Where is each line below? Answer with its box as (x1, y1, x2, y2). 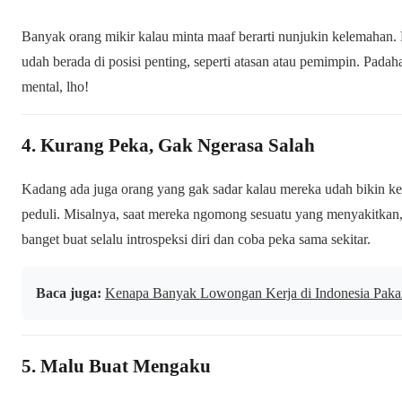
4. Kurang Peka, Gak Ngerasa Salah (22, 134, 315, 156)
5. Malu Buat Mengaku (22, 354, 211, 377)
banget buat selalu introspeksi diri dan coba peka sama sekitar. (22, 231, 371, 247)
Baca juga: (36, 284, 101, 301)
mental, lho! (22, 78, 89, 94)
